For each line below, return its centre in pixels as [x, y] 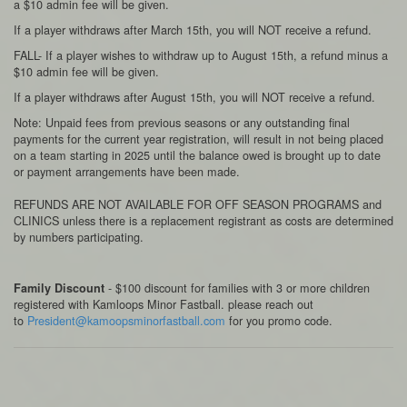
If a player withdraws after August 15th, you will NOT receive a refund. [194, 97]
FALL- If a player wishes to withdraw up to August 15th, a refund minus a [201, 55]
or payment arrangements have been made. [127, 171]
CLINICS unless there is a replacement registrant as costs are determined [203, 220]
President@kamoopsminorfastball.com [126, 320]
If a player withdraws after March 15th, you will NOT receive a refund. [194, 30]
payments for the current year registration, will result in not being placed [199, 139]
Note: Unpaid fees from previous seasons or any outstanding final [182, 122]
